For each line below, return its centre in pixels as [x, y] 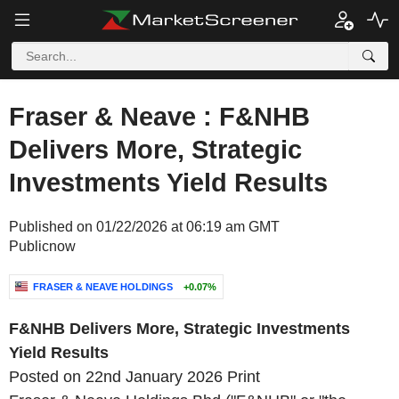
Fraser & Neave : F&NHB [159, 117]
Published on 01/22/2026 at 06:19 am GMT [144, 227]
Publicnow [42, 246]
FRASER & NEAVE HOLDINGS [103, 287]
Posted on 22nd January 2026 [116, 377]
